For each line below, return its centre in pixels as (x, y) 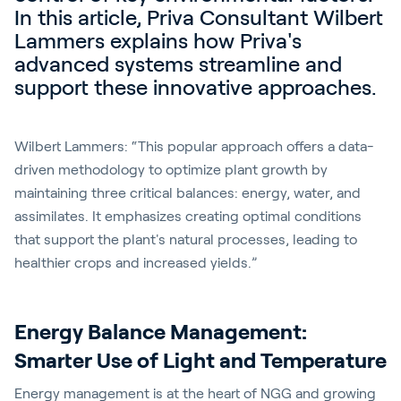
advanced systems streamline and (178, 64)
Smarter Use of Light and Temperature (200, 360)
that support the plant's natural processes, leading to (186, 239)
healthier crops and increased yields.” (136, 263)
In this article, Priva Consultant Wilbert (199, 17)
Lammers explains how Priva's (158, 41)
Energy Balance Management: (161, 332)
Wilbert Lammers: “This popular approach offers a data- (194, 146)
